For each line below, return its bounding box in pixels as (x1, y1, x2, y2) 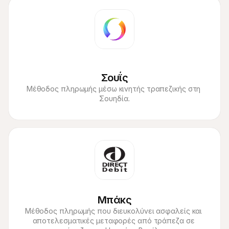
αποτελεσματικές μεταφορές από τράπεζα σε (32, 216, 195, 225)
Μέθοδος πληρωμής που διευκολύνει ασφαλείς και (25, 207, 202, 215)
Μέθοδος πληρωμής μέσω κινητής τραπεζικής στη (26, 84, 201, 93)
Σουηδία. (99, 94, 130, 103)
